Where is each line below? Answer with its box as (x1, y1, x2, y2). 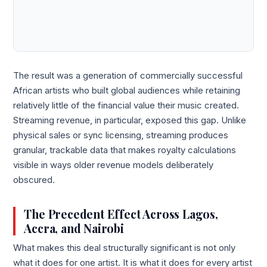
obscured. (13, 175, 55, 186)
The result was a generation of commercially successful (13, 70, 243, 82)
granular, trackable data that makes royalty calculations (13, 145, 237, 156)
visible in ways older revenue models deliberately (13, 160, 214, 171)
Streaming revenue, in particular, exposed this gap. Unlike (13, 115, 247, 126)
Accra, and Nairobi (24, 220, 124, 236)
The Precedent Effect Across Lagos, (24, 206, 218, 222)
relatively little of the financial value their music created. (13, 100, 240, 111)
